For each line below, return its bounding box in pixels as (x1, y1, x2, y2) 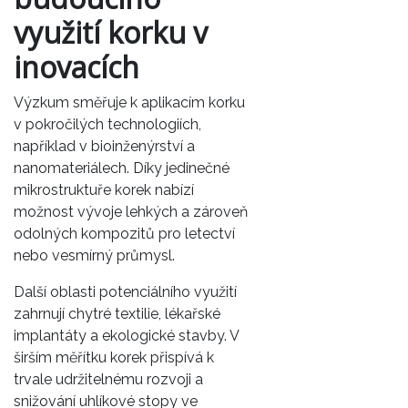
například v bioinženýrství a (14, 137, 195, 155)
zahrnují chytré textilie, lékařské (14, 304, 220, 322)
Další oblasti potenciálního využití (14, 282, 237, 301)
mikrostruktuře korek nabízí (14, 180, 194, 199)
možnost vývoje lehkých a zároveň (14, 202, 248, 220)
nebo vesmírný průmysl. (14, 246, 175, 264)
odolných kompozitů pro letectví (14, 224, 235, 242)
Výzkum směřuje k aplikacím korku (14, 93, 245, 111)
